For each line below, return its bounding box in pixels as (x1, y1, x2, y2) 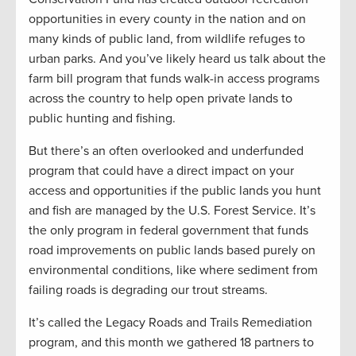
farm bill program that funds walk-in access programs (29, 71, 319, 87)
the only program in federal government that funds (29, 222, 308, 239)
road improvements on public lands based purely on (29, 242, 315, 259)
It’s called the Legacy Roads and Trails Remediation (29, 315, 312, 331)
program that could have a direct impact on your (29, 163, 294, 180)
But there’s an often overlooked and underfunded (29, 143, 304, 160)
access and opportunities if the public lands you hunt (29, 183, 321, 199)
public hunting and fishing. (29, 110, 176, 127)
